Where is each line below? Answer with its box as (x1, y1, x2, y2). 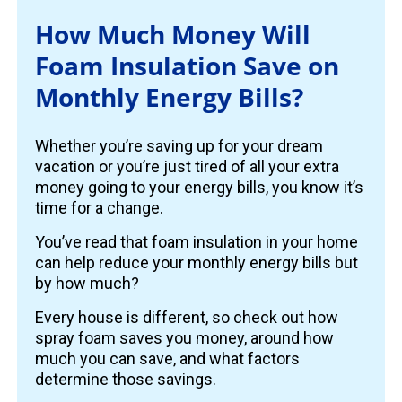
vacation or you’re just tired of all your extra (35, 157, 340, 177)
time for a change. (35, 198, 164, 218)
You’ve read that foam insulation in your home (35, 232, 359, 252)
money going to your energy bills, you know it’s (35, 178, 364, 197)
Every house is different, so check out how (35, 308, 339, 328)
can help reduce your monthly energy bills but (35, 253, 359, 273)
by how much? (35, 274, 140, 293)
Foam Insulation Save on (35, 48, 340, 83)
